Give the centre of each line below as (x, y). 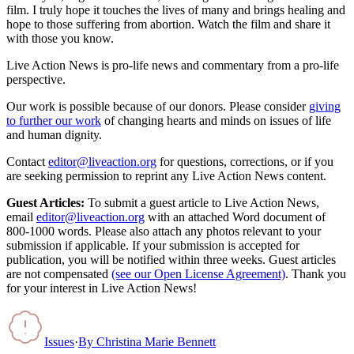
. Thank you (316, 273)
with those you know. (60, 38)
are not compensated (57, 273)
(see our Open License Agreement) (198, 273)
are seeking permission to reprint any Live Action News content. (166, 175)
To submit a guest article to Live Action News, (202, 202)
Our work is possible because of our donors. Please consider (156, 106)
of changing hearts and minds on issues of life (218, 120)
